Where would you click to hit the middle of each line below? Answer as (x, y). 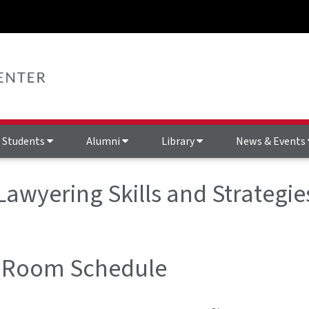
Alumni (104, 142)
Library (179, 142)
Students (24, 142)
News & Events (272, 142)
